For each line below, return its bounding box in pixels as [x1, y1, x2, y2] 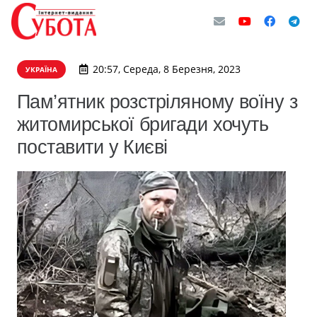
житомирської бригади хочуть [17, 113, 269, 135]
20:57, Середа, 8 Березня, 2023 [92, 62, 241, 76]
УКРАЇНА [25, 64, 57, 74]
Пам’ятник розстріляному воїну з [17, 91, 298, 113]
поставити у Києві [17, 136, 168, 158]
